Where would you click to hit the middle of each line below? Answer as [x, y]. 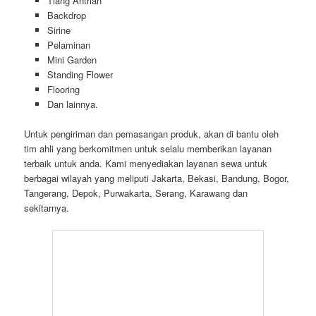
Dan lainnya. [72, 104]
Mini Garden [72, 59]
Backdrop [66, 15]
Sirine [59, 30]
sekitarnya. [47, 207]
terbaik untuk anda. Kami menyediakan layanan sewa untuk [146, 163]
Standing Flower [80, 74]
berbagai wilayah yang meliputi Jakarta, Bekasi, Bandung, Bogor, [157, 178]
